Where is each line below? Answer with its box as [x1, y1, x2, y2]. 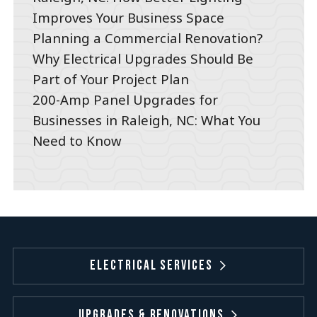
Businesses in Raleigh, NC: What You [33, 111, 261, 129]
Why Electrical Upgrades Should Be [33, 50, 254, 68]
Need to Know [33, 132, 122, 150]
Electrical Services [90, 258, 213, 275]
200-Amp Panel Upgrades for [33, 91, 219, 109]
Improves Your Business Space [33, 8, 225, 27]
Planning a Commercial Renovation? [33, 29, 263, 47]
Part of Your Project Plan [33, 70, 190, 88]
